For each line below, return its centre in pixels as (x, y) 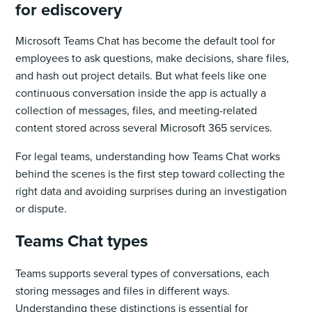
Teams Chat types (82, 241)
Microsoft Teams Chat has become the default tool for (146, 40)
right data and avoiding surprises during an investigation (151, 191)
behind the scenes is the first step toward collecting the (150, 173)
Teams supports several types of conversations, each (143, 273)
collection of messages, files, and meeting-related (136, 110)
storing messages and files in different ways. (123, 290)
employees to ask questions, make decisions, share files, (153, 58)
